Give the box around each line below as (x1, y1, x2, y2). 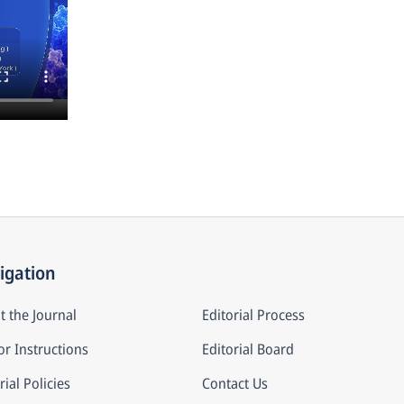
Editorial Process (202, 305, 305, 325)
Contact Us (202, 373, 268, 393)
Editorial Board (202, 339, 294, 359)
